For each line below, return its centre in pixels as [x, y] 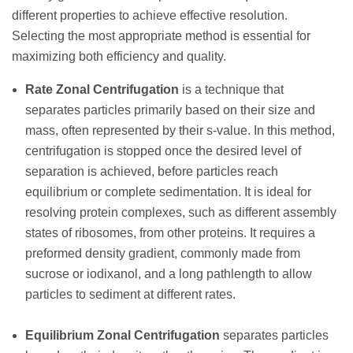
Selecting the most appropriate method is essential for [161, 35]
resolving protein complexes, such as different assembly [181, 212]
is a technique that [231, 89]
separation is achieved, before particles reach [152, 171]
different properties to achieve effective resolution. [150, 15]
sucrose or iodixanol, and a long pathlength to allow [169, 273]
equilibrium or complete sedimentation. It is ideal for [168, 191]
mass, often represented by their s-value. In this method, [180, 130]
